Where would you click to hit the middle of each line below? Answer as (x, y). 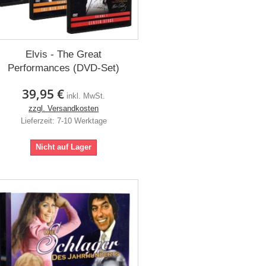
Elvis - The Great (64, 55)
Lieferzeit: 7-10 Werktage (64, 121)
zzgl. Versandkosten (64, 109)
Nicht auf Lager (64, 147)
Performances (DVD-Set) (64, 68)
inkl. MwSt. (86, 96)
